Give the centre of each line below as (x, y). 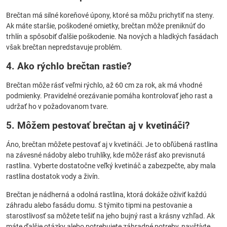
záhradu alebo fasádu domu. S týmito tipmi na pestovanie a (99, 205)
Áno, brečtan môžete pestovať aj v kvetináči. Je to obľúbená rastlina (112, 144)
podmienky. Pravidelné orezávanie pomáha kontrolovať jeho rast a (109, 96)
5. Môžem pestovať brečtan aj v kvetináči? (98, 125)
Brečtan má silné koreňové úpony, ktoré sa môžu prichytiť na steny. (110, 15)
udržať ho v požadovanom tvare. (57, 106)
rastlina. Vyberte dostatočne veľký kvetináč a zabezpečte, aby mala (111, 166)
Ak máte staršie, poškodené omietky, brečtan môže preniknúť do (106, 26)
